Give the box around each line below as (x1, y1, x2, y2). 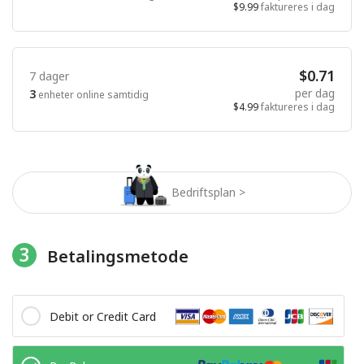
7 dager (29, 68, 69, 84)
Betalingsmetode (46, 245, 188, 268)
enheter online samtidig (36, 88, 149, 102)
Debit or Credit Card (50, 308, 156, 324)
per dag (295, 84, 335, 101)
